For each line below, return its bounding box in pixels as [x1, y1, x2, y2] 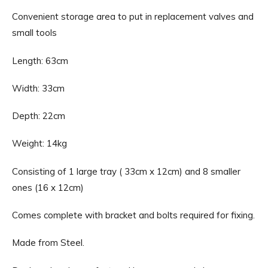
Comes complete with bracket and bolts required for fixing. [12, 209, 255, 221]
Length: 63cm [12, 54, 68, 66]
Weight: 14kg [12, 138, 67, 150]
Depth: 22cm [12, 110, 65, 122]
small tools [12, 27, 57, 39]
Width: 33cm [12, 82, 65, 94]
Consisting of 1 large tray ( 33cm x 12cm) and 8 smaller [12, 165, 240, 177]
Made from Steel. [12, 237, 84, 249]
